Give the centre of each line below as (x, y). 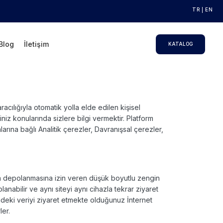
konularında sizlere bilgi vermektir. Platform (83, 118)
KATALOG (180, 44)
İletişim (37, 44)
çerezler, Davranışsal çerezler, (113, 129)
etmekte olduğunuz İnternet (107, 200)
